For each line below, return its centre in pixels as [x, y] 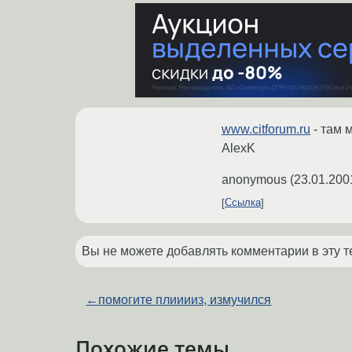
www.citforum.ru [266, 129]
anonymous [254, 179]
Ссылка [243, 203]
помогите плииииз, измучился [185, 299]
